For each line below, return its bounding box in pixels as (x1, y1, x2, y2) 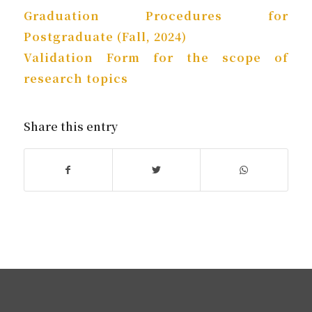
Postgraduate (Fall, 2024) (23, 28, 187, 45)
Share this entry (23, 118, 118, 135)
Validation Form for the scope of (23, 49, 289, 65)
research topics (23, 70, 128, 86)
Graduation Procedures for (23, 7, 289, 24)
